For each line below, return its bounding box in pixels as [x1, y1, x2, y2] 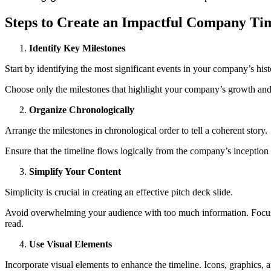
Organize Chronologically [29, 105, 134, 116]
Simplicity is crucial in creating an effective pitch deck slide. [5, 187, 233, 198]
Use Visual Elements [29, 239, 112, 250]
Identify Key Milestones [29, 43, 125, 54]
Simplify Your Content [29, 166, 121, 177]
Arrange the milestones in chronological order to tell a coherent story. [5, 125, 267, 136]
